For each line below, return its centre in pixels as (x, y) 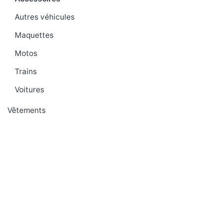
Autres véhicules (45, 17)
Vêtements (27, 110)
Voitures (29, 90)
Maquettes (34, 35)
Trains (26, 72)
